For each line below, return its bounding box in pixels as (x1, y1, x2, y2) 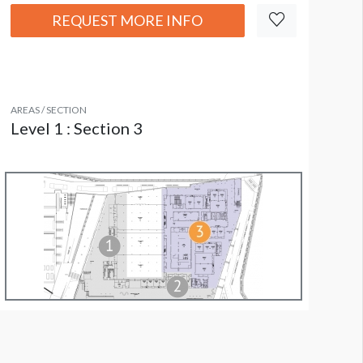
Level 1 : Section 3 (10, 118, 143, 139)
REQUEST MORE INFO (52, 11, 203, 30)
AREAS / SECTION (10, 104, 87, 117)
